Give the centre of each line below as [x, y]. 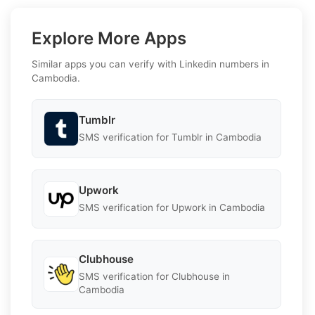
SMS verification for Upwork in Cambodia [172, 208]
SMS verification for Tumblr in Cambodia [170, 137]
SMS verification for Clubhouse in [154, 276]
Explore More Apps [109, 38]
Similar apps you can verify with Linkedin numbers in [150, 64]
